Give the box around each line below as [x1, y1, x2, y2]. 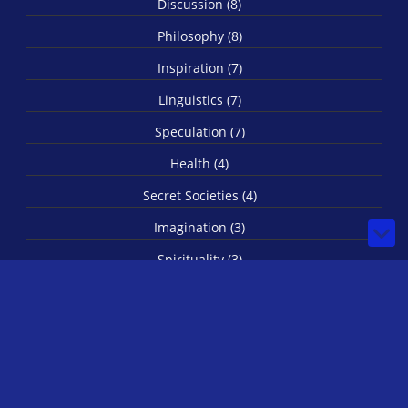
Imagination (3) [154, 218, 245, 236]
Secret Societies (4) [142, 186, 257, 204]
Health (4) [170, 154, 229, 172]
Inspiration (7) [157, 58, 242, 76]
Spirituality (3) [157, 250, 242, 268]
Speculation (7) [154, 122, 245, 140]
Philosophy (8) [157, 26, 242, 45]
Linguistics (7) [158, 90, 241, 108]
